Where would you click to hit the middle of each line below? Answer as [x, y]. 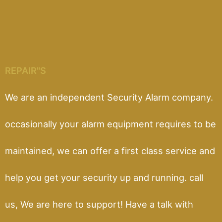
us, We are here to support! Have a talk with [99, 204]
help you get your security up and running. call [104, 178]
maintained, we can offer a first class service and [110, 151]
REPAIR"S [26, 71]
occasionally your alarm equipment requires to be [111, 124]
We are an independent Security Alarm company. [109, 97]
